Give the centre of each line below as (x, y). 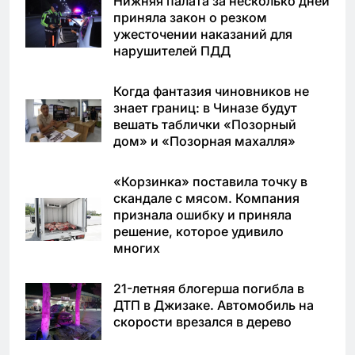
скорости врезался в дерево (202, 322)
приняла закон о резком (190, 18)
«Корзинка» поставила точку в (210, 182)
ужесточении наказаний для (203, 34)
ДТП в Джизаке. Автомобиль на (214, 305)
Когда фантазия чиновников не (211, 92)
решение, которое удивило (198, 232)
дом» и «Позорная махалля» (204, 141)
